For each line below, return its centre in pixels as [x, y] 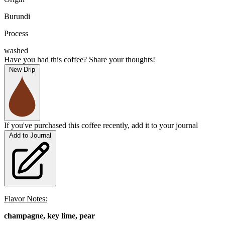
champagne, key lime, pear [49, 216]
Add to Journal [30, 136]
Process [16, 34]
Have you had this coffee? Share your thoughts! [80, 60]
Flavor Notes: [26, 199]
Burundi [17, 17]
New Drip [22, 70]
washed [16, 51]
